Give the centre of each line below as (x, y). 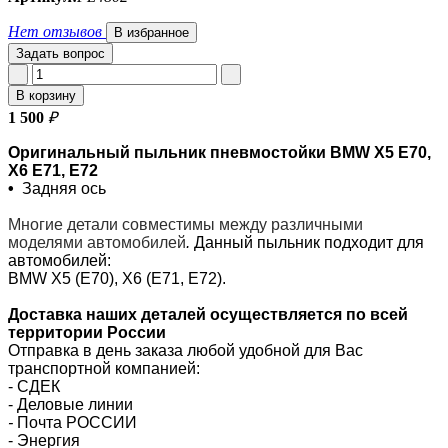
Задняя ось (64, 188)
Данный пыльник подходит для (309, 242)
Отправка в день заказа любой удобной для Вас (185, 350)
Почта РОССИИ (77, 422)
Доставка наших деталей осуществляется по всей (208, 314)
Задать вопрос (60, 53)
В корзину (46, 95)
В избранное (151, 32)
